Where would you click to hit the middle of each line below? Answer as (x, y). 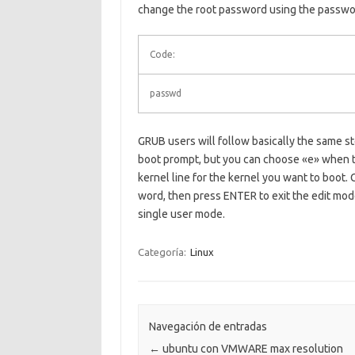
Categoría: (163, 252)
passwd (165, 93)
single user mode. (181, 214)
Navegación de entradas (208, 327)
